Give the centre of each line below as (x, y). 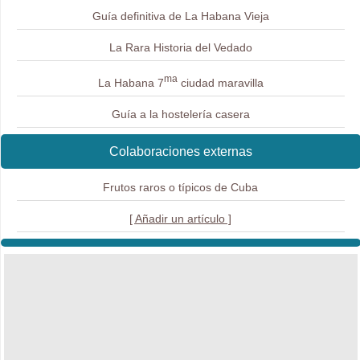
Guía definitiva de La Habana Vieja (180, 16)
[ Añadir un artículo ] (181, 219)
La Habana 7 (131, 82)
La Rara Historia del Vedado (180, 47)
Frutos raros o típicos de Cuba (181, 187)
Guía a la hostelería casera (180, 114)
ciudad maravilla (220, 82)
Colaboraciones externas (181, 151)
